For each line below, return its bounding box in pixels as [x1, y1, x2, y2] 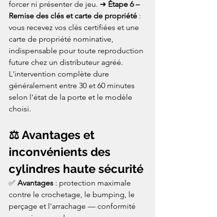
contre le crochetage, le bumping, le [9, 189, 137, 199]
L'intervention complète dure [9, 69, 111, 78]
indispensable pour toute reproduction [9, 46, 145, 55]
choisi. [9, 104, 31, 113]
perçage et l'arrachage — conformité [9, 201, 138, 211]
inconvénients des [9, 144, 113, 159]
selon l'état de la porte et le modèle [9, 92, 134, 102]
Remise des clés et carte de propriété [9, 11, 137, 20]
